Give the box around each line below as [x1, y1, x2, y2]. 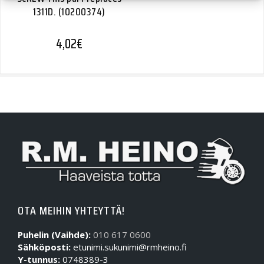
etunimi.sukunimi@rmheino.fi [71, 241, 187, 253]
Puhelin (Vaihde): [18, 229, 91, 241]
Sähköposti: [18, 241, 71, 253]
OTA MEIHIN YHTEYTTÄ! [18, 201, 125, 220]
